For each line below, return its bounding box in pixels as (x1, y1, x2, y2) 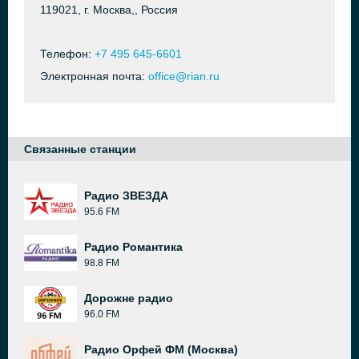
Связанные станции (24, 143, 136, 155)
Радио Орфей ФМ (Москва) (84, 343, 238, 356)
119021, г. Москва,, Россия (40, 3, 178, 16)
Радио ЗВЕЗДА (84, 189, 168, 202)
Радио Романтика (84, 240, 183, 253)
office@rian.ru (148, 70, 220, 83)
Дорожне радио (84, 292, 173, 305)
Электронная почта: (40, 70, 148, 83)
